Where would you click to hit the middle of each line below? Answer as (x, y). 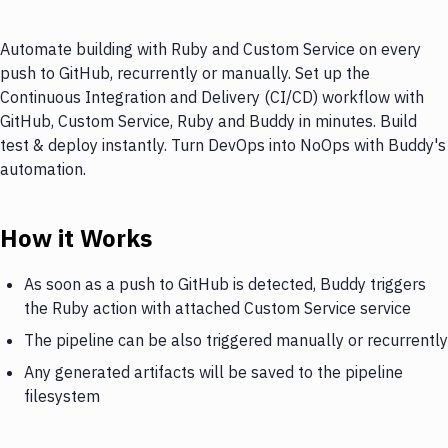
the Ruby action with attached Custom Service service (217, 307)
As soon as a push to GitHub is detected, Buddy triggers (225, 283)
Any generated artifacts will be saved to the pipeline (213, 371)
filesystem (62, 395)
